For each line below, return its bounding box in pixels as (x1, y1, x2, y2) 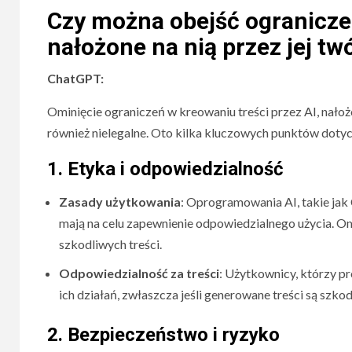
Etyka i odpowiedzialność (68, 158, 284, 180)
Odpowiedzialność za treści (59, 266, 219, 280)
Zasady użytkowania (59, 194, 181, 209)
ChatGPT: (47, 71, 104, 86)
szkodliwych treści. (59, 236, 162, 251)
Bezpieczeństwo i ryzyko (68, 324, 280, 346)
